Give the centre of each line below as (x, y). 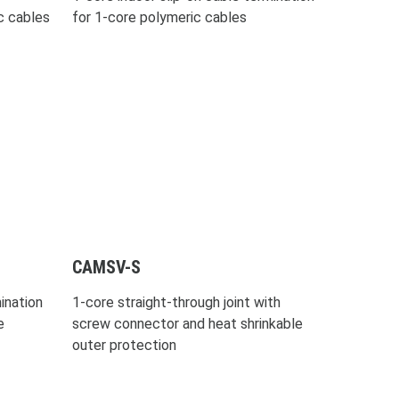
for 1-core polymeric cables (159, 17)
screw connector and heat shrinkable (187, 323)
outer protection (124, 345)
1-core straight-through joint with (176, 302)
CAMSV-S (106, 267)
